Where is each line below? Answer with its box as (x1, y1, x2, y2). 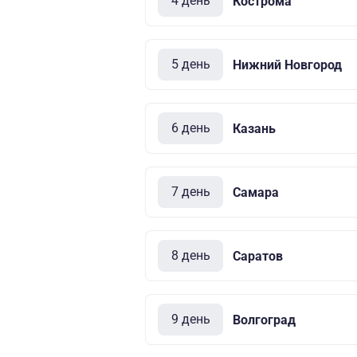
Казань (233, 120, 276, 136)
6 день (171, 120, 210, 135)
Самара (233, 184, 279, 200)
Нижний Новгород (233, 57, 342, 73)
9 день (171, 312, 210, 327)
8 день (171, 248, 210, 263)
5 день (171, 57, 210, 72)
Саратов (233, 248, 283, 264)
